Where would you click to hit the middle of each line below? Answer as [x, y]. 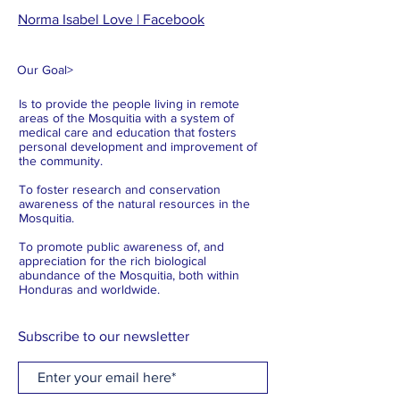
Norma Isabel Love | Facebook [111, 19]
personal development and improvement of [138, 146]
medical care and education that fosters [128, 132]
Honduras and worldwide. [93, 289]
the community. [61, 161]
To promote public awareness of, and [121, 246]
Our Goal [42, 70]
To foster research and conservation [120, 189]
